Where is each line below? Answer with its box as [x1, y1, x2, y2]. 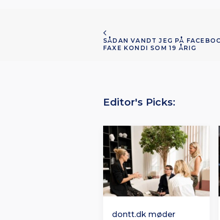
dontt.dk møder [112, 209, 175, 219]
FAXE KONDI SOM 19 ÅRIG [103, 44, 197, 52]
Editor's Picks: [103, 96, 175, 108]
